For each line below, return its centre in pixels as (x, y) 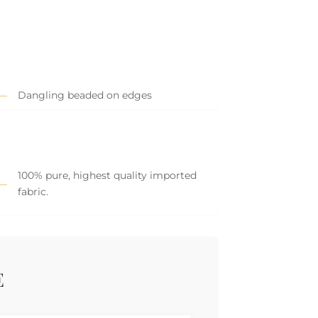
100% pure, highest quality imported (107, 176)
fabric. (33, 192)
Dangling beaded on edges (84, 95)
